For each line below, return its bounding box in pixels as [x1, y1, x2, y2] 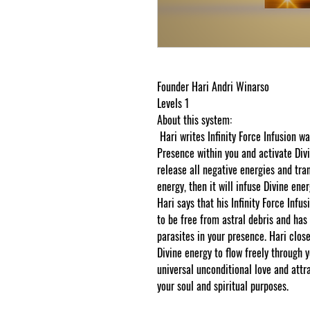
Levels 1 [157, 95, 189, 112]
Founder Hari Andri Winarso [157, 78, 269, 95]
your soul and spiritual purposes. [157, 277, 291, 295]
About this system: [157, 111, 232, 129]
